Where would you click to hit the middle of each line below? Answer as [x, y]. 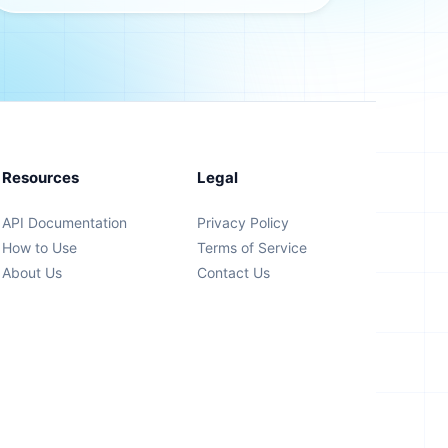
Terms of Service [252, 247]
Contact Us [233, 272]
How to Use [39, 247]
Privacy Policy [243, 222]
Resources [40, 177]
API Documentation [64, 222]
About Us [32, 272]
